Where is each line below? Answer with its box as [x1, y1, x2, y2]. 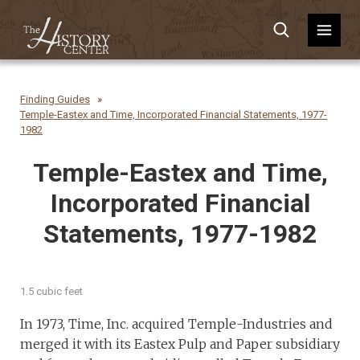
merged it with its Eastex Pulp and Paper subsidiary [20, 336, 340, 352]
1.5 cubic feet [20, 285, 83, 297]
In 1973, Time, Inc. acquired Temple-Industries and [20, 316, 333, 332]
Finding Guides [20, 93, 90, 105]
